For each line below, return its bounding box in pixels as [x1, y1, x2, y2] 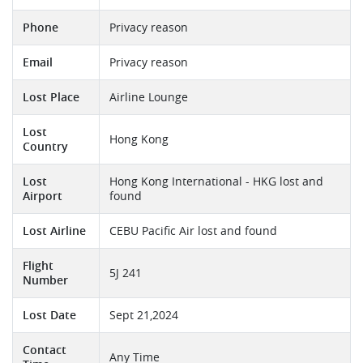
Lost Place [23, 90, 79, 105]
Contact [23, 343, 66, 358]
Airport [23, 189, 62, 204]
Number [23, 273, 68, 288]
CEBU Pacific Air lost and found [109, 224, 277, 239]
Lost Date [23, 308, 76, 323]
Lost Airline [23, 224, 86, 239]
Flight [23, 258, 53, 274]
